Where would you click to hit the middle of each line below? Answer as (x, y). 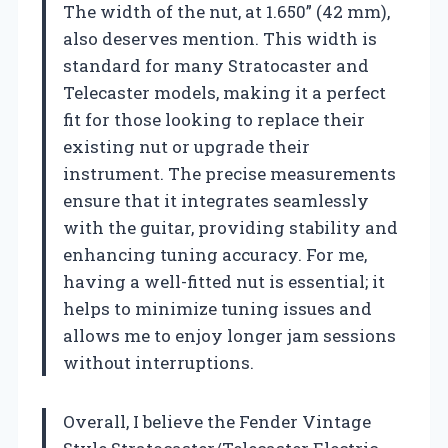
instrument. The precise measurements (229, 173)
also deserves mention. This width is (220, 38)
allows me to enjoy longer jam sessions (229, 335)
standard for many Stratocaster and (216, 65)
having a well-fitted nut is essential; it (224, 281)
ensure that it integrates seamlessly (216, 200)
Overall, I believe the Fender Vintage (217, 421)
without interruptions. (158, 362)
